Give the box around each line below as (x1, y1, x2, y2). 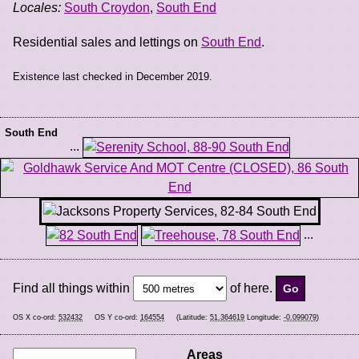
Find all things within (13, 280, 130, 295)
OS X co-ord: (13, 313, 58, 321)
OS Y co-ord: (95, 313, 140, 321)
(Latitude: (176, 313, 210, 321)
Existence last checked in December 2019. (13, 70, 212, 83)
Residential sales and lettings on (13, 34, 201, 49)
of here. (227, 280, 276, 295)
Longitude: (244, 313, 284, 321)
